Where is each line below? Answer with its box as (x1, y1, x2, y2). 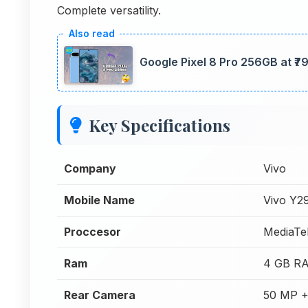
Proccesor (64, 225, 121, 239)
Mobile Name (64, 193, 135, 207)
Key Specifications (89, 114, 230, 136)
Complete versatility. (57, 3, 161, 17)
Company (64, 162, 116, 175)
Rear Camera (64, 288, 135, 302)
